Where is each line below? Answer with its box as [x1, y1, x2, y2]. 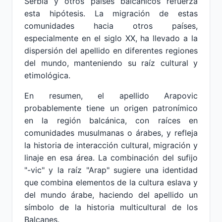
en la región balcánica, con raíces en [24, 115, 198, 125]
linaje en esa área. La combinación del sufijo [24, 153, 198, 163]
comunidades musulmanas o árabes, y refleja [24, 128, 198, 138]
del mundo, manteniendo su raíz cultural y [24, 58, 198, 68]
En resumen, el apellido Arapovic [24, 91, 198, 101]
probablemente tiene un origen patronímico [24, 103, 198, 113]
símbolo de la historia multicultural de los [24, 202, 198, 212]
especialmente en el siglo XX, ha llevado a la [24, 33, 198, 43]
